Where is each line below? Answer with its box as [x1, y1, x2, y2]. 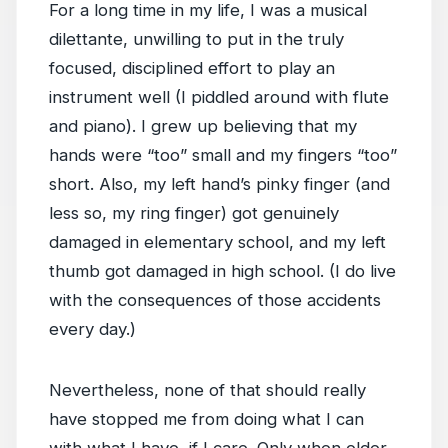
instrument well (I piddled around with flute [49, 87, 389, 107]
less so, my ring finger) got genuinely [49, 203, 339, 223]
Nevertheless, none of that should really [49, 380, 366, 400]
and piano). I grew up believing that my [49, 116, 357, 136]
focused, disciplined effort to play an [49, 58, 335, 78]
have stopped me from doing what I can [49, 409, 364, 429]
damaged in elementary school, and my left [49, 232, 386, 252]
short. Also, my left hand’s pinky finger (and [49, 174, 390, 194]
